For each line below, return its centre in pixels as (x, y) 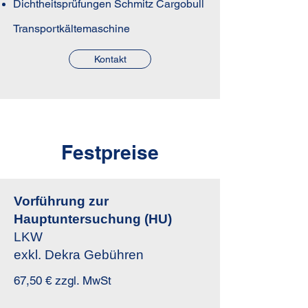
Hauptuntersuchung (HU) (93, 219)
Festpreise (110, 152)
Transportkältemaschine (71, 29)
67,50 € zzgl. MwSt (63, 280)
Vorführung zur (61, 201)
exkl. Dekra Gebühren (79, 255)
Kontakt (110, 59)
